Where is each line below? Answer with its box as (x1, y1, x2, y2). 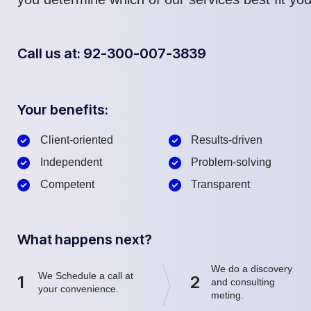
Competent (40, 178, 94, 191)
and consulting (211, 276, 276, 288)
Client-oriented (40, 134, 113, 146)
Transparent (191, 178, 250, 191)
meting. (211, 289, 244, 301)
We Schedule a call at (38, 269, 134, 281)
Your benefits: (17, 101, 108, 119)
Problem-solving (191, 156, 271, 169)
